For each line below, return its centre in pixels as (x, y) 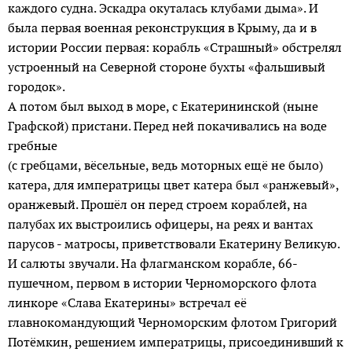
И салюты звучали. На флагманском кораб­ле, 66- (153, 263)
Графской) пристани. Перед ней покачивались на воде (167, 126)
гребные (34, 145)
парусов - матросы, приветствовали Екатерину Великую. (174, 244)
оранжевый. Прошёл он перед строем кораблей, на (158, 204)
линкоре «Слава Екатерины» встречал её (127, 302)
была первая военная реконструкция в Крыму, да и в (162, 27)
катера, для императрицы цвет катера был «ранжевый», (173, 185)
